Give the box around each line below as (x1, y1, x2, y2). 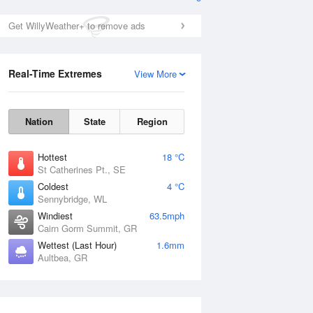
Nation (24, 115, 53, 128)
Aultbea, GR (38, 251, 87, 264)
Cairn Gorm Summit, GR (38, 221, 137, 235)
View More (134, 67, 177, 80)
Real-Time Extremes (8, 66, 102, 80)
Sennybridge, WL (38, 192, 107, 205)
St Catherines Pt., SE (38, 163, 126, 176)
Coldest (38, 180, 68, 193)
